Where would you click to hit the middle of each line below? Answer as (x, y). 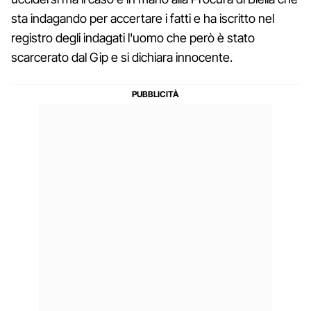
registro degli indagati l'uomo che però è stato (133, 37)
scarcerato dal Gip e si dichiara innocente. (122, 57)
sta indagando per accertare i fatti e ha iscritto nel (143, 18)
